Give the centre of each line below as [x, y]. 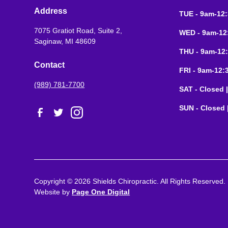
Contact [50, 65]
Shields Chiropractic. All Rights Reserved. [158, 181]
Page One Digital [101, 192]
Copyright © [54, 181]
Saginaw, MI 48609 [65, 41]
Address [51, 11]
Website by [53, 192]
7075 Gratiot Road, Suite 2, [78, 30]
